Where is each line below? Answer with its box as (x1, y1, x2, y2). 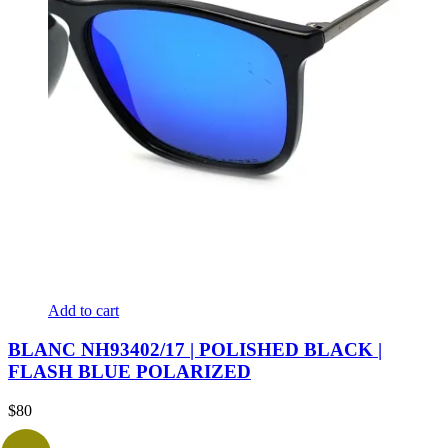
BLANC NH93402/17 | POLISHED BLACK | (8, 338, 382, 360)
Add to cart (48, 302, 119, 320)
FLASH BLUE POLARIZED (8, 360, 251, 382)
